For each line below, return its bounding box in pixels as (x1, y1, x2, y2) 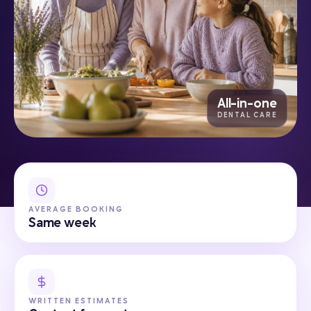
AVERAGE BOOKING (28, 204, 124, 215)
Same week (28, 214, 96, 230)
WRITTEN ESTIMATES (28, 296, 129, 306)
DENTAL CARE (217, 110, 277, 119)
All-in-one (217, 94, 277, 111)
